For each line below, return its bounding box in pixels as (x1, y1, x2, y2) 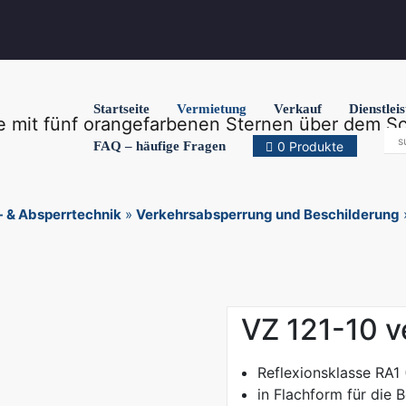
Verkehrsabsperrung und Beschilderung (135, 206, 400, 223)
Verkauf (274, 101, 322, 116)
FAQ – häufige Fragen (93, 139, 226, 153)
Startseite (93, 101, 150, 116)
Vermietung (177, 101, 246, 116)
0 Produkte (274, 139, 343, 154)
